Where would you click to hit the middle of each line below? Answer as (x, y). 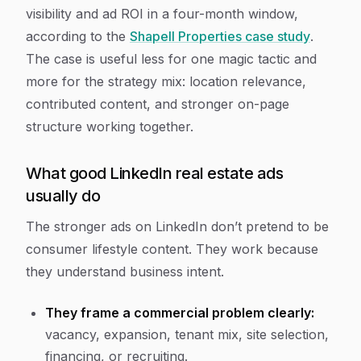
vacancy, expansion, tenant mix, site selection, (187, 334)
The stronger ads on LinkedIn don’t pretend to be (177, 226)
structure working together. (110, 127)
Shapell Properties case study (220, 36)
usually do (63, 196)
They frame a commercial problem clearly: (180, 313)
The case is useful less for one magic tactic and (171, 59)
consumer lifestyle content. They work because (172, 249)
